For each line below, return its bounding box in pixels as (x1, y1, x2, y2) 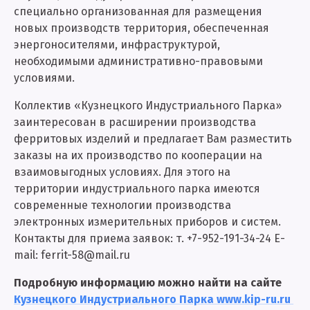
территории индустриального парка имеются (14, 182, 260, 195)
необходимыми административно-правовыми (14, 55, 263, 68)
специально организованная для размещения (14, 5, 262, 18)
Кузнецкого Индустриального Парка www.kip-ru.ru (14, 293, 293, 306)
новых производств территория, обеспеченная (14, 21, 269, 35)
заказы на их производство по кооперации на (14, 149, 262, 162)
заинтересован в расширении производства (14, 116, 256, 129)
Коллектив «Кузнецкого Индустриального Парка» (14, 99, 282, 112)
